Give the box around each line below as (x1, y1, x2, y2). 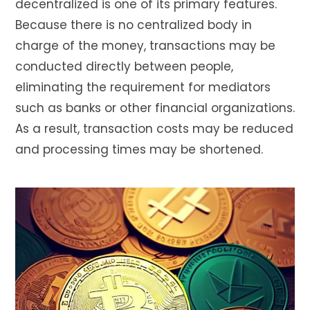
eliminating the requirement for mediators (15, 78, 271, 95)
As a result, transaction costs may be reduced (15, 120, 293, 137)
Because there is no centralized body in (15, 16, 252, 33)
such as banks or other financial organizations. (15, 99, 295, 116)
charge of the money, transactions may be (15, 37, 275, 54)
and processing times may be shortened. (15, 140, 263, 158)
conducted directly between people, (15, 57, 233, 75)
